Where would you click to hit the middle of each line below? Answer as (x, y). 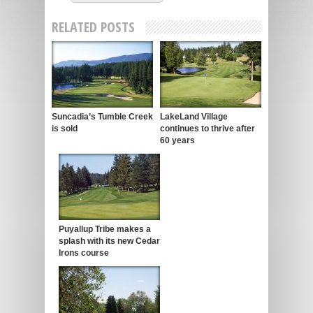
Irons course (84, 253)
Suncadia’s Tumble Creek (102, 116)
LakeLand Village (194, 116)
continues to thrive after (208, 128)
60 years (177, 140)
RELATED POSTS (93, 27)
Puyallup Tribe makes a (105, 229)
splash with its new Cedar (109, 241)
